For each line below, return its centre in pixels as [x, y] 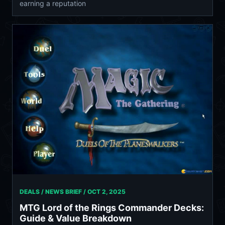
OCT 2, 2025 [106, 192]
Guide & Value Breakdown [76, 218]
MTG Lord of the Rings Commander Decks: [112, 208]
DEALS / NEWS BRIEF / [53, 192]
